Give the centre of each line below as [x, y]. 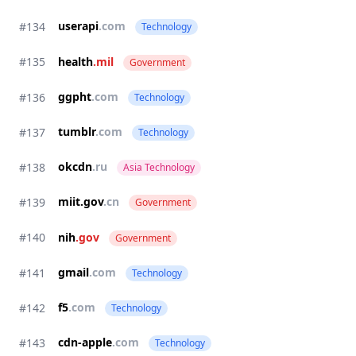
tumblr [77, 132]
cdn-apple [85, 342]
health [75, 62]
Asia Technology [159, 167]
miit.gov [81, 201]
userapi [78, 26]
